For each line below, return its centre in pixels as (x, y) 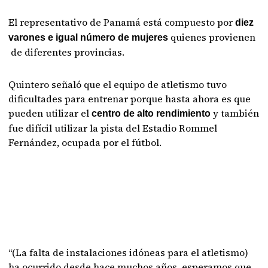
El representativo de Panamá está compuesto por (121, 22)
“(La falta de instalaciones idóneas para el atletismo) (129, 252)
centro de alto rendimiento (151, 113)
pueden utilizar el (49, 113)
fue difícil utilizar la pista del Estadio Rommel (113, 128)
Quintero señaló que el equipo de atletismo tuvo (118, 84)
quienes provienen (212, 37)
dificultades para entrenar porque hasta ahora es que (130, 99)
